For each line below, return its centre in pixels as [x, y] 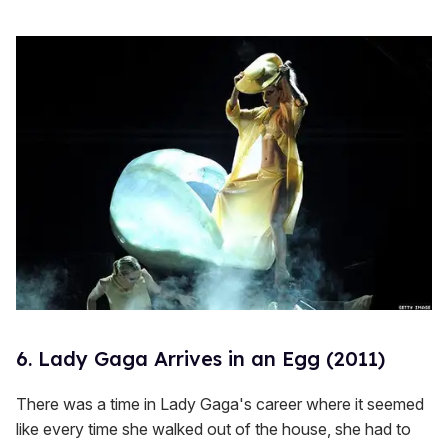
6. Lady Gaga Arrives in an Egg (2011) [200, 359]
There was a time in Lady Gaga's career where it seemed [220, 404]
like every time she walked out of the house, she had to [213, 429]
